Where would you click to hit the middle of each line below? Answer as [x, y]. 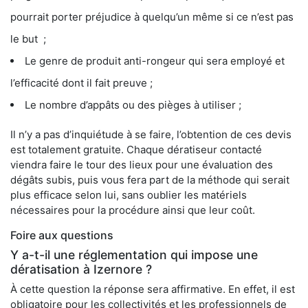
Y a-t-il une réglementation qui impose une [134, 255]
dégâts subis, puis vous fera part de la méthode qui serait [150, 180]
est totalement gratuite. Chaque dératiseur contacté [136, 150]
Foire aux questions [62, 235]
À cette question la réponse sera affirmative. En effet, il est [153, 289]
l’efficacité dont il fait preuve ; [81, 83]
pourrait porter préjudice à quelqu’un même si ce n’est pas [152, 17]
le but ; [28, 39]
